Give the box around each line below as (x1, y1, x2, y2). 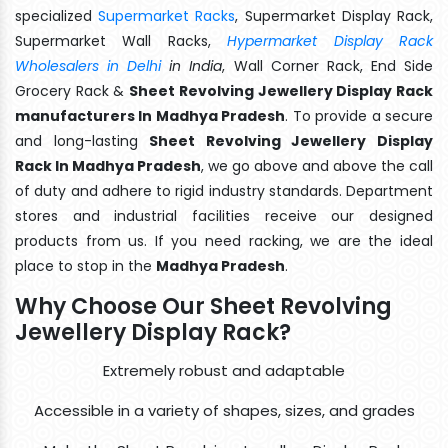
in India (161, 55, 223, 76)
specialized (15, 5, 99, 26)
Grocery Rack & (15, 80, 130, 101)
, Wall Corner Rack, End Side (222, 55, 434, 76)
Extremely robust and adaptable (103, 359, 345, 381)
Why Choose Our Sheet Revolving (15, 290, 392, 322)
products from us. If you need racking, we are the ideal (15, 230, 433, 251)
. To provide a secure (285, 105, 434, 126)
